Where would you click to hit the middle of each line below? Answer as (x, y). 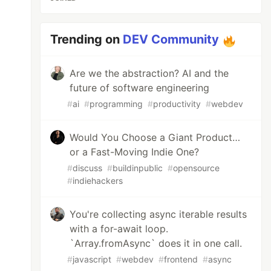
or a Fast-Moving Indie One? (135, 152)
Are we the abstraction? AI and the (149, 73)
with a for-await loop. (119, 229)
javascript (92, 259)
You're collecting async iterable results (158, 214)
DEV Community (171, 39)
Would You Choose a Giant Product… (155, 137)
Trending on (87, 39)
